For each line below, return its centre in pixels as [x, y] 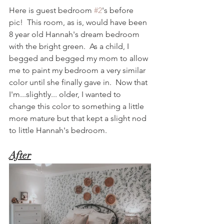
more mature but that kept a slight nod [79, 118]
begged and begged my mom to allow [79, 58]
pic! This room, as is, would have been [79, 22]
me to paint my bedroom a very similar [78, 70]
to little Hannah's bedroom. [60, 130]
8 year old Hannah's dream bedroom [75, 34]
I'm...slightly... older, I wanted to [66, 94]
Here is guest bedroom [51, 10]
